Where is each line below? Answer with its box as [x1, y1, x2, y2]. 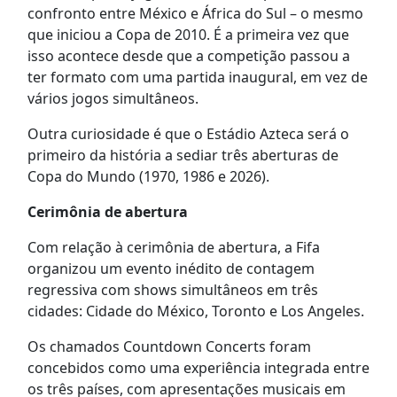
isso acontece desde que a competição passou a [27, 46, 350, 66]
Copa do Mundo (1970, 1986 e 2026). [27, 167, 269, 187]
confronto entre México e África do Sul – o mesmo [27, 4, 363, 24]
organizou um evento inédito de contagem [27, 259, 315, 279]
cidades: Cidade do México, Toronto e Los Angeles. [27, 301, 364, 322]
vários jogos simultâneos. [27, 89, 198, 109]
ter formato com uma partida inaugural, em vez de [27, 67, 368, 88]
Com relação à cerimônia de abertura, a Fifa [27, 237, 320, 258]
